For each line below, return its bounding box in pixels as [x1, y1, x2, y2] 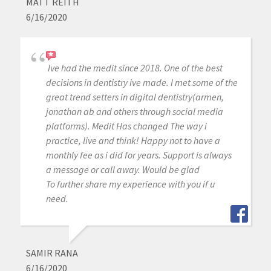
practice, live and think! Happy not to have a [45, 134, 220, 147]
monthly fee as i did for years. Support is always [45, 149, 232, 162]
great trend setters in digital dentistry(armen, [45, 91, 224, 103]
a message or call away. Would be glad [45, 163, 200, 176]
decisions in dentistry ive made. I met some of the [45, 76, 238, 89]
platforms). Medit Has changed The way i [45, 120, 207, 132]
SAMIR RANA [25, 247, 78, 260]
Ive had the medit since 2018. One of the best [47, 62, 223, 74]
